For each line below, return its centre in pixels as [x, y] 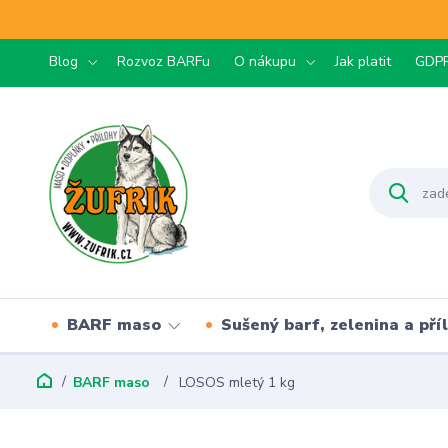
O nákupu [265, 61]
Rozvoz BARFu [163, 61]
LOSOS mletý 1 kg [235, 382]
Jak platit [363, 61]
